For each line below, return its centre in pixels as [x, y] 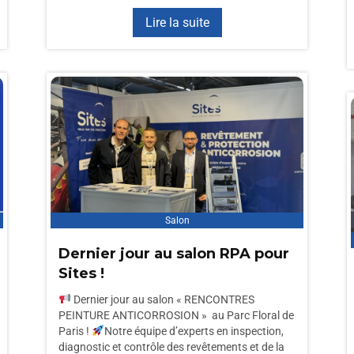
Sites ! [81, 273]
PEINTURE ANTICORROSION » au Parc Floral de [176, 315]
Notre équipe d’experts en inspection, [194, 331]
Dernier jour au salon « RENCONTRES [162, 299]
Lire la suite [177, 23]
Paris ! [75, 331]
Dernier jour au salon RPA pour [174, 254]
